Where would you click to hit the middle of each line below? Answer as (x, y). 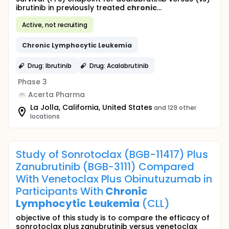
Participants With (61, 191)
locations (45, 116)
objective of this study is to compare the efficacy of (113, 218)
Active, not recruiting (55, 25)
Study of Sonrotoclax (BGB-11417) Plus (112, 154)
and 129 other (175, 108)
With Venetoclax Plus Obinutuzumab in (114, 179)
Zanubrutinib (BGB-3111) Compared (105, 167)
